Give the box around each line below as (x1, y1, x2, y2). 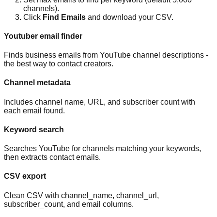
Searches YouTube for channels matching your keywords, (4, 144, 201, 153)
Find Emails (43, 13, 86, 21)
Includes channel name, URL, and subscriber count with (4, 97, 195, 106)
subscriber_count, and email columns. (4, 200, 134, 208)
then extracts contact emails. (4, 153, 101, 162)
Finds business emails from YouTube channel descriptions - (4, 51, 208, 60)
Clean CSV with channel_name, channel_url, (4, 191, 159, 200)
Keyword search (4, 125, 64, 134)
